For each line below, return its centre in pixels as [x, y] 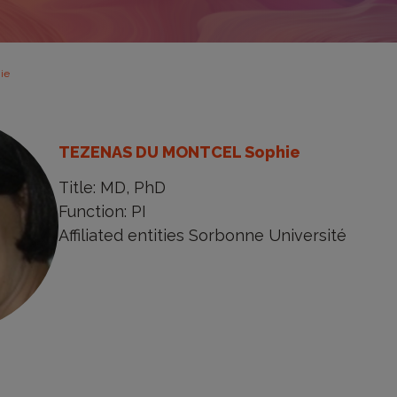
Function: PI [102, 212]
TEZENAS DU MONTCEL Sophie [179, 152]
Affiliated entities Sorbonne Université [202, 236]
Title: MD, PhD [112, 188]
